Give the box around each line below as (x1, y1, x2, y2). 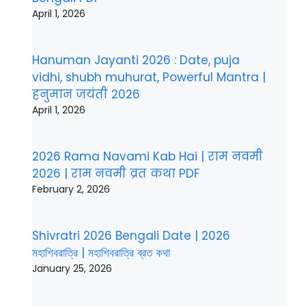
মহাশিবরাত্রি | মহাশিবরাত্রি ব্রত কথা (32, 245, 170, 262)
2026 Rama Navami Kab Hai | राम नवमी (32, 148, 263, 165)
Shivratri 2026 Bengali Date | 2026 (32, 227, 230, 245)
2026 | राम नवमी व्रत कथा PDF (32, 165, 199, 182)
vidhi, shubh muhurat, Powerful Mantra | (32, 68, 266, 85)
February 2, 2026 (32, 182, 110, 196)
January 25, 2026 (32, 262, 112, 276)
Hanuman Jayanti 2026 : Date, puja (32, 51, 240, 68)
